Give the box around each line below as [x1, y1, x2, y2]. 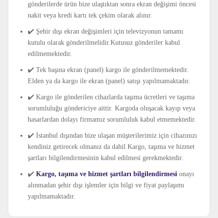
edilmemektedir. [28, 50, 72, 58]
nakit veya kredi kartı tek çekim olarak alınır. [28, 12, 152, 19]
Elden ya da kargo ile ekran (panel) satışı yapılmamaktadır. [28, 77, 190, 85]
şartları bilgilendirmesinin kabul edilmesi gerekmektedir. [28, 154, 183, 162]
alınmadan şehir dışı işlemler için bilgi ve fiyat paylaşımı [28, 182, 184, 189]
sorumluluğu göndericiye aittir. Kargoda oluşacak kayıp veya [28, 105, 195, 112]
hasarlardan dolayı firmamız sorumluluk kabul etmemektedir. [28, 116, 196, 124]
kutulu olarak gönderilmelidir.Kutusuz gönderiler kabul [28, 39, 180, 47]
